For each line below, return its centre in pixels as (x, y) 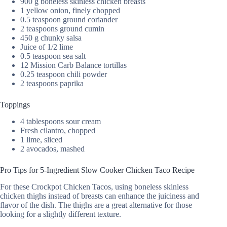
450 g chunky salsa (51, 38)
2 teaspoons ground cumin (62, 29)
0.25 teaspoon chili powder (64, 74)
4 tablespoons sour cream (61, 122)
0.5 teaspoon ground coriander (69, 20)
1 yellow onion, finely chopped (70, 11)
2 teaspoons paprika (52, 84)
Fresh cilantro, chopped (58, 131)
